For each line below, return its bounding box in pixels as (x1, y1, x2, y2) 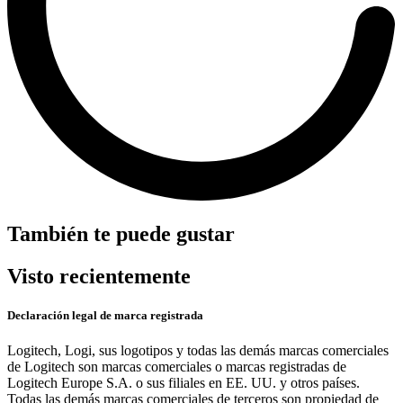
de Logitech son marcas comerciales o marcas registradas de (7, 359, 346, 375)
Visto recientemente (7, 264, 191, 288)
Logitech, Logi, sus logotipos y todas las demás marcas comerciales (7, 343, 389, 359)
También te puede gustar (7, 222, 235, 246)
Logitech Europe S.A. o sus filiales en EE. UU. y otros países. (7, 375, 360, 391)
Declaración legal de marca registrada (7, 309, 203, 323)
